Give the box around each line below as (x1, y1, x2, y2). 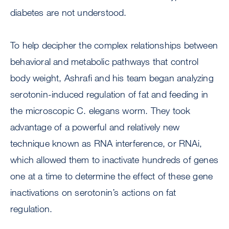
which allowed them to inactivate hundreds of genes (10, 154, 219, 166)
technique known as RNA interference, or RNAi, (10, 138, 202, 149)
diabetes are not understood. (10, 7, 127, 18)
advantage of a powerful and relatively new (10, 121, 180, 133)
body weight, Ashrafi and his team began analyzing (10, 72, 214, 84)
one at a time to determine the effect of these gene (10, 170, 213, 182)
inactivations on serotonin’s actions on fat (10, 187, 176, 198)
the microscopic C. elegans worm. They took (10, 105, 191, 117)
